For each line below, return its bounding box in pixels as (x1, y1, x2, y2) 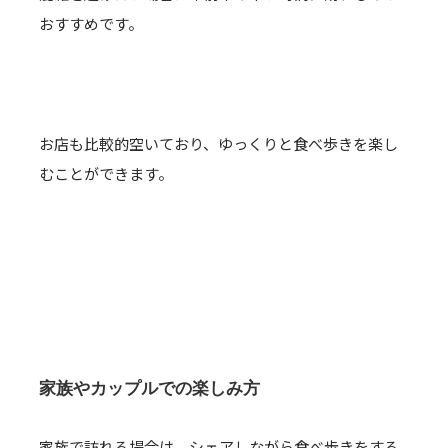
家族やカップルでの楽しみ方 (39, 378, 260, 398)
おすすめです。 (39, 13, 143, 34)
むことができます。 (39, 163, 173, 184)
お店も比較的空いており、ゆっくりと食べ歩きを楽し (39, 133, 398, 154)
